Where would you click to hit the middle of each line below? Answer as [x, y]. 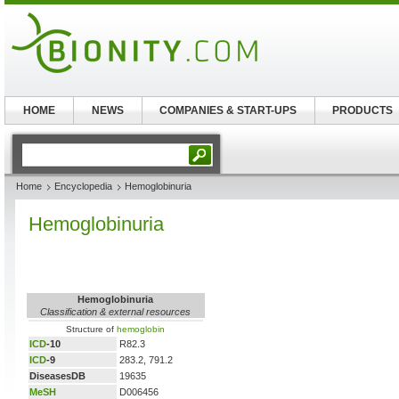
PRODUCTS [363, 110]
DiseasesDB [57, 376]
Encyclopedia [83, 186]
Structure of [92, 329]
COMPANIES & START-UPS [228, 110]
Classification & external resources [116, 312]
